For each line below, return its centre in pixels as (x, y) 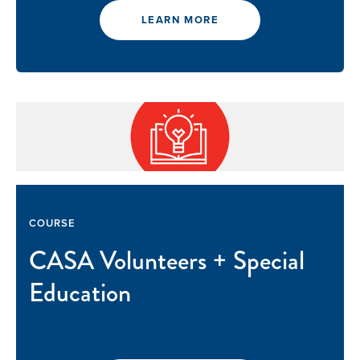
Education (80, 293)
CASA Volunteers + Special (167, 261)
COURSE (53, 223)
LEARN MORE (180, 20)
